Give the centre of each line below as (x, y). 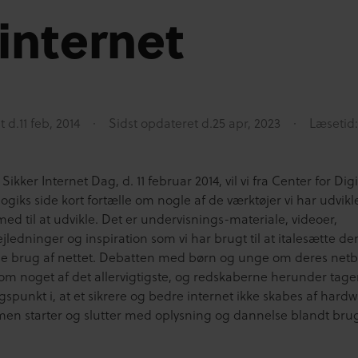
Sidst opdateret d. (161, 123)
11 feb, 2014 (50, 123)
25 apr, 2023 (247, 123)
